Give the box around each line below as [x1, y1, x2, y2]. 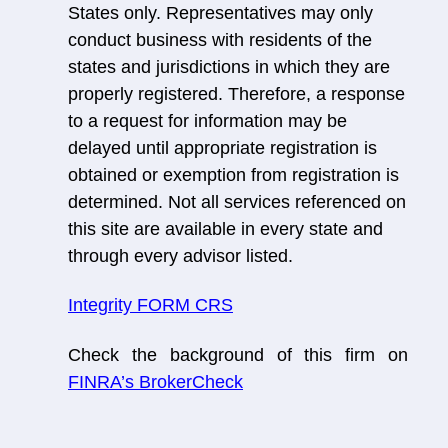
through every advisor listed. [68, 245, 293, 266]
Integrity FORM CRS [68, 295, 233, 316]
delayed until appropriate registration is [68, 137, 377, 158]
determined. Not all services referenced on [68, 191, 406, 212]
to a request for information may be [68, 110, 347, 131]
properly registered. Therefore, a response [68, 83, 405, 104]
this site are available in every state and [68, 218, 383, 239]
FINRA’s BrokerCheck [68, 371, 243, 392]
